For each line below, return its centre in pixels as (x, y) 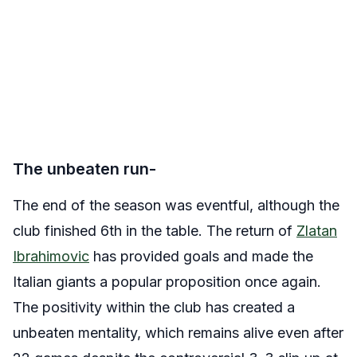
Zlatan (317, 231)
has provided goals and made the (201, 256)
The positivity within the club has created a (154, 307)
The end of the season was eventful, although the (176, 205)
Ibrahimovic (51, 256)
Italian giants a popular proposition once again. (167, 282)
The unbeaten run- (84, 169)
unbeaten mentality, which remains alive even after (178, 333)
